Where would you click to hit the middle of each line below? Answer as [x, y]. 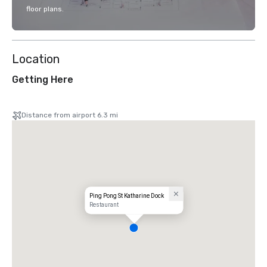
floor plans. [45, 9]
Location [36, 59]
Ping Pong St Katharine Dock [127, 196]
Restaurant [104, 205]
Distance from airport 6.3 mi [70, 115]
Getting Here [43, 80]
